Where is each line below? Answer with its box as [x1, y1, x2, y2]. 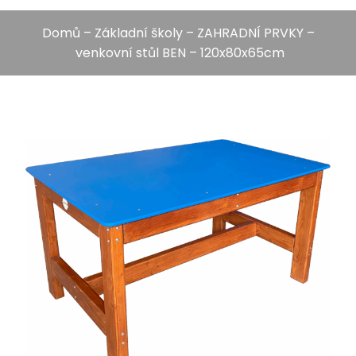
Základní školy [94, 24, 183, 42]
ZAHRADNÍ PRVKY [196, 24, 304, 42]
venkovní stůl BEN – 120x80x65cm [72, 44, 284, 62]
